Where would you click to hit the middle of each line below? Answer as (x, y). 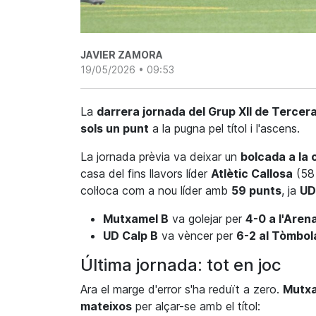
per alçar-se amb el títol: (196, 306)
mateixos (106, 306)
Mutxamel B (136, 219)
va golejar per (207, 219)
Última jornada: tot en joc (181, 265)
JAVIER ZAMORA (122, 55)
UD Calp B (130, 236)
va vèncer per (197, 236)
